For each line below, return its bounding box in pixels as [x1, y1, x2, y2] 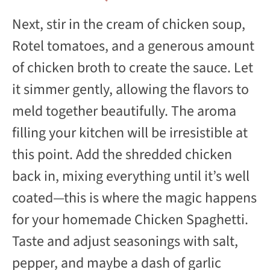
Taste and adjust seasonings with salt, [12, 230, 238, 252]
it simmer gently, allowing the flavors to [12, 78, 249, 100]
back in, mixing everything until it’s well [12, 165, 250, 187]
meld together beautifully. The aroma [12, 100, 236, 122]
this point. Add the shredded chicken [12, 143, 232, 165]
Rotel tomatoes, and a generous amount [12, 35, 254, 57]
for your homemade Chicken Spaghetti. [12, 209, 248, 230]
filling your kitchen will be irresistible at [12, 122, 248, 143]
